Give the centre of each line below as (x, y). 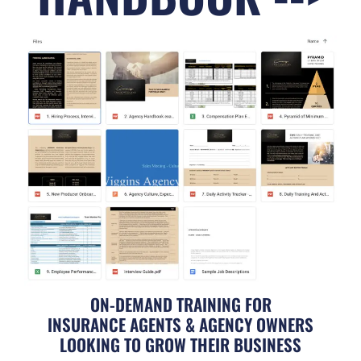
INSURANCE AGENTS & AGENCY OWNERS (180, 324)
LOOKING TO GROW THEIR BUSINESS (180, 344)
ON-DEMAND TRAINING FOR (180, 304)
